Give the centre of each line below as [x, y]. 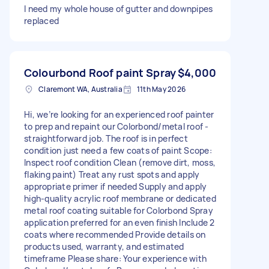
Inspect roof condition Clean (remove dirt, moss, [120, 162]
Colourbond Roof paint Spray [100, 72]
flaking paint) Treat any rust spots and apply [112, 174]
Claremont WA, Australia [80, 89]
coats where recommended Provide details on [115, 234]
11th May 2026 [161, 89]
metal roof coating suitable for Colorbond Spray [119, 210]
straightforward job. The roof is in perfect [106, 138]
